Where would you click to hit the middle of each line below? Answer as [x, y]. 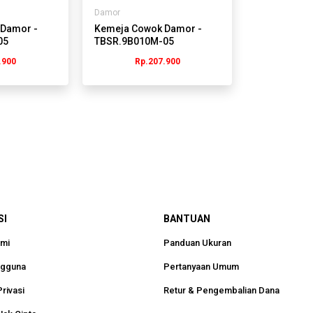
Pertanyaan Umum [201, 267]
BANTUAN [187, 219]
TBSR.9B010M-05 [134, 41]
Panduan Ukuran [197, 243]
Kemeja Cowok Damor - [148, 28]
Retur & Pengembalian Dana [221, 291]
